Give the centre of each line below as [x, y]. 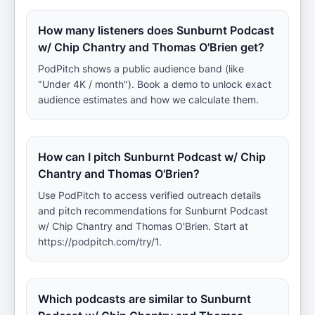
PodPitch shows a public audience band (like [141, 69]
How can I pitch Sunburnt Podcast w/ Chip [152, 157]
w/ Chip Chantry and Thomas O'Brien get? [151, 47]
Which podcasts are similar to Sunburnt [144, 299]
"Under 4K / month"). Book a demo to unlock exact [155, 84]
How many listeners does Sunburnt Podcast [156, 30]
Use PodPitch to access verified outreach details [149, 195]
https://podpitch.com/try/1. [100, 242]
